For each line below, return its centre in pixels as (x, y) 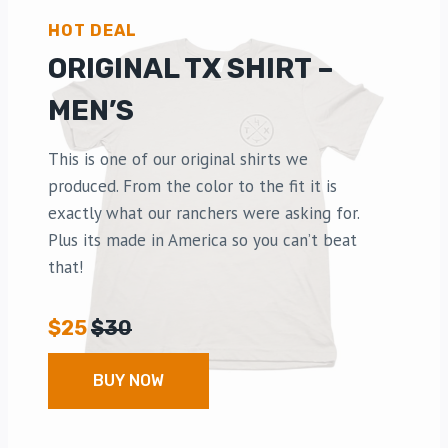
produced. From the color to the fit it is (192, 185)
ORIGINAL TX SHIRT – (191, 68)
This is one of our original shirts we (178, 158)
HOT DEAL (92, 30)
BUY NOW (128, 380)
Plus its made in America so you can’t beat (202, 239)
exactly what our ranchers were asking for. (203, 212)
